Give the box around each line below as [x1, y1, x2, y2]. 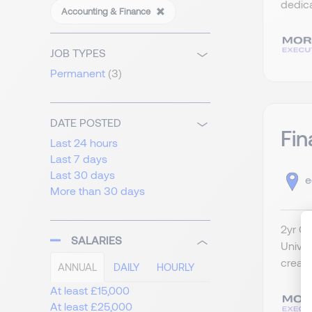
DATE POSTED [50, 116, 121, 130]
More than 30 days [50, 184, 145, 198]
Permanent [50, 66, 105, 80]
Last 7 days [50, 152, 107, 166]
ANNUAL [58, 260, 97, 274]
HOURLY [157, 260, 195, 274]
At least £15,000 [50, 283, 130, 297]
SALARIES [71, 233, 122, 247]
